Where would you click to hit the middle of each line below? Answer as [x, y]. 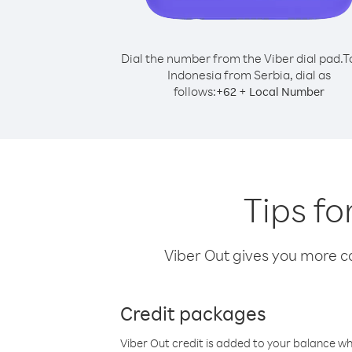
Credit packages [193, 313]
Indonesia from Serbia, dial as [249, 75]
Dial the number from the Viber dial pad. [231, 58]
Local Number [287, 92]
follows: [195, 91]
